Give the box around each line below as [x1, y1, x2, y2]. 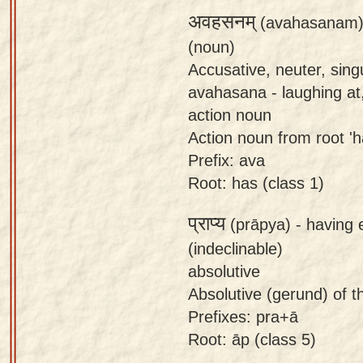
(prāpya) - [225, 214, 306, 233]
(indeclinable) [188, 238, 283, 258]
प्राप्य [188, 212, 225, 235]
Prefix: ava [188, 150, 265, 169]
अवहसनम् [188, 11, 255, 33]
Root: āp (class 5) [188, 329, 316, 348]
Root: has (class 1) [188, 173, 324, 192]
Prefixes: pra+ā [188, 306, 298, 326]
